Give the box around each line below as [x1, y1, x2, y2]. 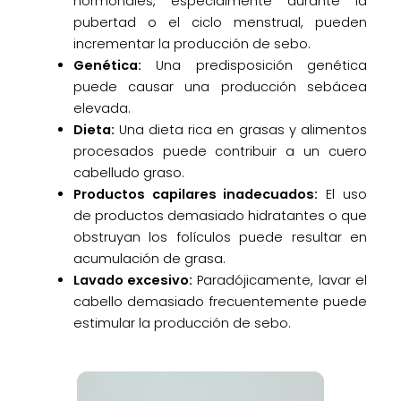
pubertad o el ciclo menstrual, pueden [73, 13, 368, 31]
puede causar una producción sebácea [73, 77, 368, 96]
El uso [318, 184, 368, 203]
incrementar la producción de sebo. [73, 34, 311, 53]
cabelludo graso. [73, 163, 184, 182]
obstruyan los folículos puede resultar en [73, 227, 368, 246]
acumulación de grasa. [73, 249, 226, 268]
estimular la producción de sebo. [73, 313, 291, 332]
